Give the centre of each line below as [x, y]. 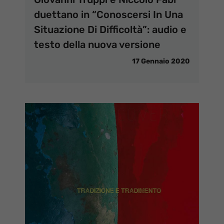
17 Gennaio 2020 [161, 61]
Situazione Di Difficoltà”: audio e [110, 29]
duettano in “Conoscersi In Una [108, 14]
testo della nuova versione [97, 44]
